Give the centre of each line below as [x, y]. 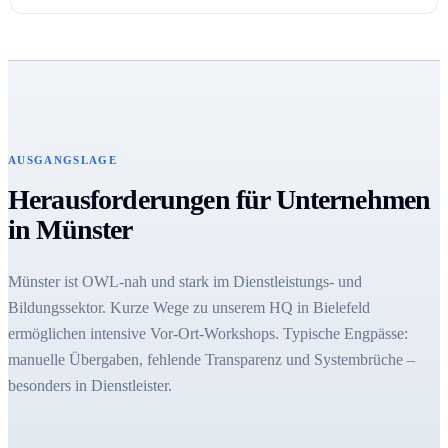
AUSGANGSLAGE [62, 160]
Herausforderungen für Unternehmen [219, 200]
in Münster [70, 230]
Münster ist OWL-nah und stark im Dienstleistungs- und [185, 281]
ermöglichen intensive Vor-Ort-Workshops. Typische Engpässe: [208, 333]
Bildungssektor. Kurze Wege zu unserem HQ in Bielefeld [189, 307]
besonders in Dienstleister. [90, 385]
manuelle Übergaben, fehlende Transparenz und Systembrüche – [211, 359]
